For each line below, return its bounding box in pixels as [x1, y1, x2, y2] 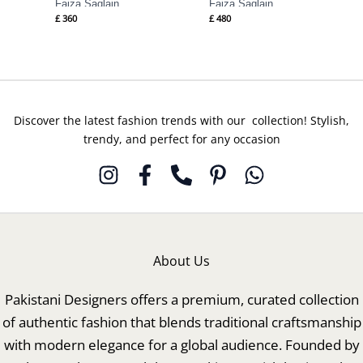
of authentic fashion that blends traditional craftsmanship [2, 313, 361, 332]
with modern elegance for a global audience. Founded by [3, 335, 360, 355]
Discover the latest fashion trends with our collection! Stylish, [14, 113, 349, 129]
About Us [153, 252, 210, 271]
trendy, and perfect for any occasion [83, 131, 280, 147]
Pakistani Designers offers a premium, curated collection [4, 290, 359, 310]
